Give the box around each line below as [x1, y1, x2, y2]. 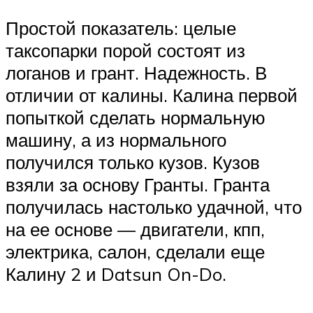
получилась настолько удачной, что [6, 195, 302, 218]
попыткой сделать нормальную [6, 105, 265, 129]
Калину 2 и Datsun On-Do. [6, 262, 226, 285]
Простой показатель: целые [6, 16, 236, 39]
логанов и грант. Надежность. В [6, 61, 267, 84]
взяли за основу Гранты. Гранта [6, 173, 270, 196]
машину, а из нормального [6, 128, 226, 151]
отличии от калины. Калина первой [6, 83, 298, 106]
